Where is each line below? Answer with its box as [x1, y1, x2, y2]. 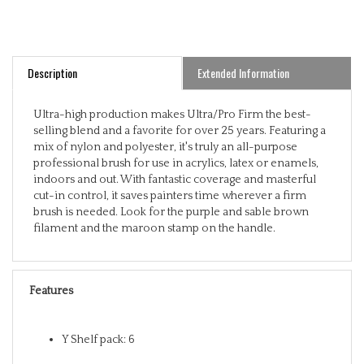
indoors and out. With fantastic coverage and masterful [33, 158, 316, 171]
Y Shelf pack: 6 [62, 318, 135, 331]
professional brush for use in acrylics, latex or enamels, [33, 141, 318, 155]
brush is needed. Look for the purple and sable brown [33, 190, 309, 204]
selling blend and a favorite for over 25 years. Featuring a [33, 109, 326, 123]
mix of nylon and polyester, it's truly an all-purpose [33, 125, 297, 139]
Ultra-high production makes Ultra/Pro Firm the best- [33, 93, 311, 106]
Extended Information [197, 49, 289, 67]
